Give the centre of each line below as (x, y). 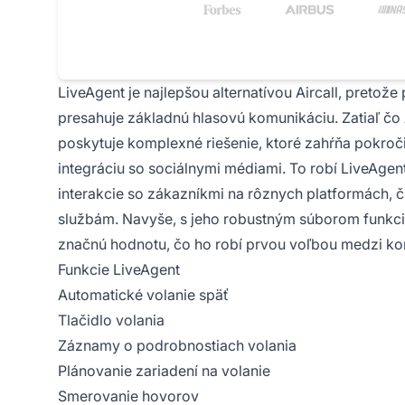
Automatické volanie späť (143, 294)
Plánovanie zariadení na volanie (164, 370)
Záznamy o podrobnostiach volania (177, 345)
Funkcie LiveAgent (119, 269)
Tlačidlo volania (111, 320)
